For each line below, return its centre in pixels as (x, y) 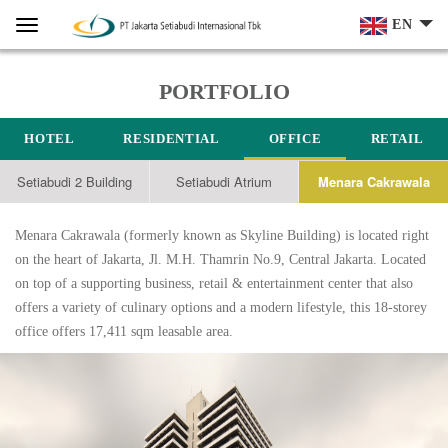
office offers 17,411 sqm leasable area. (124, 331)
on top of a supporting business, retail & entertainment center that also (214, 283)
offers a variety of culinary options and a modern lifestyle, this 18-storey (221, 307)
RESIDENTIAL (171, 138)
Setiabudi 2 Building (74, 181)
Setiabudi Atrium (224, 181)
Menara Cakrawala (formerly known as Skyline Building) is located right (222, 235)
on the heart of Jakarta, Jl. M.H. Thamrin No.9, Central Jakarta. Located (220, 259)
